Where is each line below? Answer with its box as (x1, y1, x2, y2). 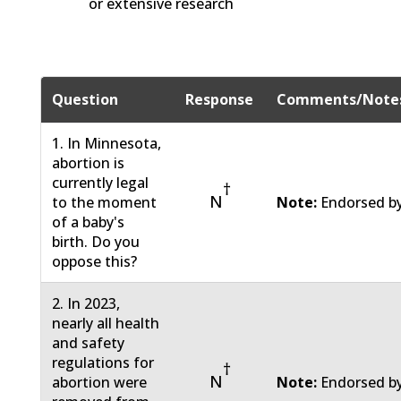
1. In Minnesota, (52, 133, 162, 154)
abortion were (52, 372, 148, 393)
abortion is (52, 153, 125, 174)
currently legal (52, 173, 149, 193)
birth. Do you (52, 232, 141, 252)
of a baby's (52, 212, 125, 233)
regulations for (52, 353, 155, 373)
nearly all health (52, 313, 160, 334)
